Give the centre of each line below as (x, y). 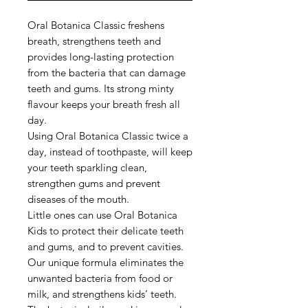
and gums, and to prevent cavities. (106, 247)
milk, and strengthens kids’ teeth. (102, 294)
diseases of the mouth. (78, 199)
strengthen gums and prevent (94, 184)
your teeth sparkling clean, (87, 168)
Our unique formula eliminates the (106, 263)
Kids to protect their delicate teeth (106, 231)
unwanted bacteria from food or (100, 278)
